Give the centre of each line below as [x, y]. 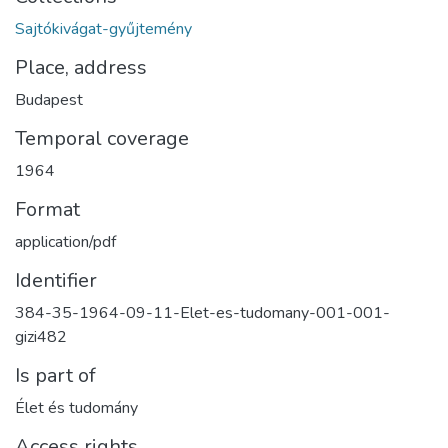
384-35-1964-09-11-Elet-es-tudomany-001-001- [202, 313]
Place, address [81, 67]
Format [47, 209]
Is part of [55, 375]
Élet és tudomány [76, 408]
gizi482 [41, 337]
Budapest [49, 100]
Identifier [56, 280]
